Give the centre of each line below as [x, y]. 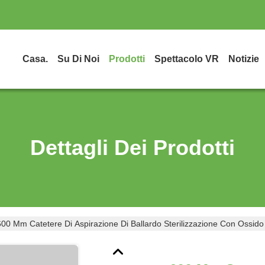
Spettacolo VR [187, 59]
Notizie [244, 59]
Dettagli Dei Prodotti [132, 148]
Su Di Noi [78, 59]
